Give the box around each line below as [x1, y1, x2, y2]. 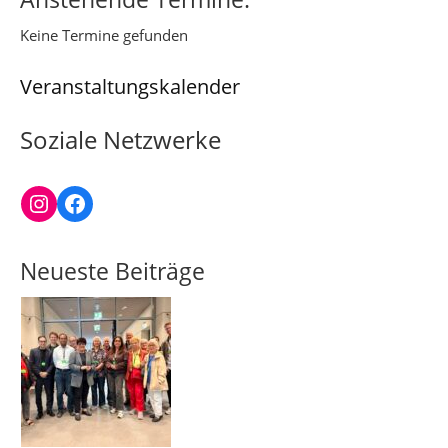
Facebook [62, 185, 169, 219]
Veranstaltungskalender [20, 73, 240, 100]
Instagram [26, 185, 138, 219]
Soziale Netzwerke [20, 123, 221, 156]
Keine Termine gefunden [20, 25, 188, 45]
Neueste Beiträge [20, 256, 205, 287]
